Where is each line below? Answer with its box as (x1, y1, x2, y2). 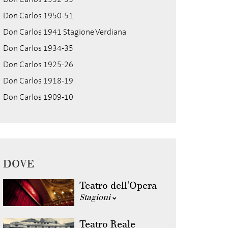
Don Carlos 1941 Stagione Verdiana (3, 26, 126, 37)
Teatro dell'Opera (79, 180, 157, 191)
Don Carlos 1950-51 (3, 10, 73, 21)
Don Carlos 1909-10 (3, 92, 73, 102)
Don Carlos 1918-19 (3, 75, 73, 86)
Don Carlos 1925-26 (3, 59, 73, 70)
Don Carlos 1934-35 (3, 43, 73, 53)
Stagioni (79, 192, 112, 202)
